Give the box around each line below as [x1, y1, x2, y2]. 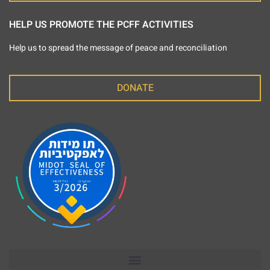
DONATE [116, 81, 154, 96]
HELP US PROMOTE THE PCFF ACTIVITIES [9, 17, 193, 32]
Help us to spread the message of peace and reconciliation [9, 41, 227, 54]
